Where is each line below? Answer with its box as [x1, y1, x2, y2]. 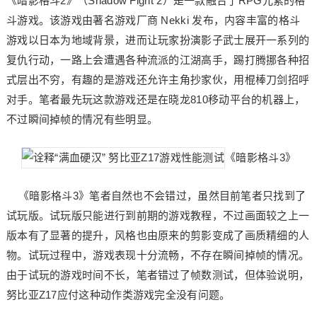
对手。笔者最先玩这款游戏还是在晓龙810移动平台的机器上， [6, 93, 306, 105]
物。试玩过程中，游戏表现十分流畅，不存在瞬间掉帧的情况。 [6, 249, 310, 261]
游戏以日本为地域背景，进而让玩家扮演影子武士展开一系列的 [6, 34, 310, 46]
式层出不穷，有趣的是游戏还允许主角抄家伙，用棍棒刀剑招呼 [6, 74, 310, 86]
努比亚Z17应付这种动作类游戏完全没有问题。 [6, 289, 231, 301]
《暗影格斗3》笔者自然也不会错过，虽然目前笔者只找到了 [6, 190, 306, 202]
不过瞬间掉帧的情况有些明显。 [6, 113, 158, 125]
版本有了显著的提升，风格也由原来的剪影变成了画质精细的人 [6, 229, 310, 241]
